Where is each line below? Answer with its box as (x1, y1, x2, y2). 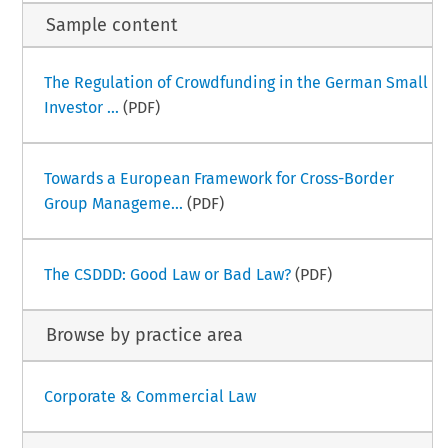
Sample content (45, 13, 178, 36)
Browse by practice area (45, 324, 243, 347)
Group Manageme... (43, 193, 183, 213)
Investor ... (43, 97, 119, 117)
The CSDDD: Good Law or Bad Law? (43, 264, 291, 284)
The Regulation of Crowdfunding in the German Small (43, 72, 428, 92)
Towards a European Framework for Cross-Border (43, 168, 394, 188)
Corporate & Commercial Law (43, 387, 256, 407)
